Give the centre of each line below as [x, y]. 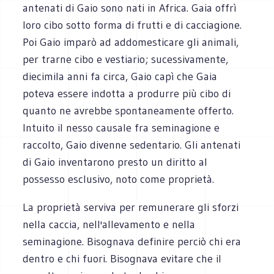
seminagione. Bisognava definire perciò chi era [132, 241]
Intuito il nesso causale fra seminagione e [121, 128]
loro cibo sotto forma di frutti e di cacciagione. [132, 25]
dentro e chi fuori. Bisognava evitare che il [122, 258]
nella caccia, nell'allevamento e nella [109, 224]
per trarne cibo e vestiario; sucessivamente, [126, 59]
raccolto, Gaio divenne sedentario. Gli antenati [132, 145]
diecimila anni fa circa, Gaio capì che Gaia [120, 76]
